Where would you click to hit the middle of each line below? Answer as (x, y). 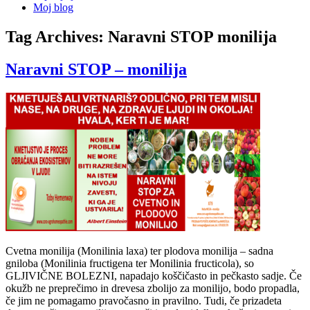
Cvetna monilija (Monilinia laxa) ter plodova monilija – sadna (139, 250)
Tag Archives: (57, 36)
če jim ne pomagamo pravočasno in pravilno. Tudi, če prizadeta (144, 300)
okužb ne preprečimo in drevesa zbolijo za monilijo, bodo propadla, (153, 288)
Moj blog (53, 7)
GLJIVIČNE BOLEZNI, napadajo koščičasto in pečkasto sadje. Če (154, 275)
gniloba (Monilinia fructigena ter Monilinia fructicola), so (130, 263)
